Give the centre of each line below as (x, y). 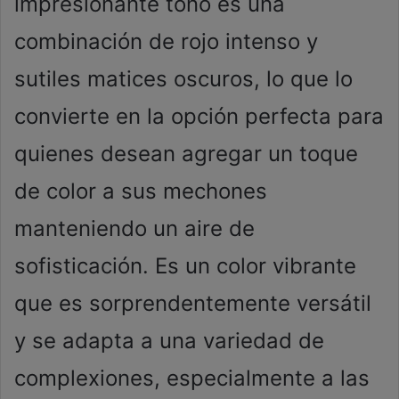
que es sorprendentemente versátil (193, 303)
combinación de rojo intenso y (166, 41)
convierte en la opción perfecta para (199, 116)
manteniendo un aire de (134, 228)
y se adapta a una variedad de (169, 341)
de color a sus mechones (141, 191)
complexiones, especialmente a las (192, 378)
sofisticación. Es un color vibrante (185, 266)
